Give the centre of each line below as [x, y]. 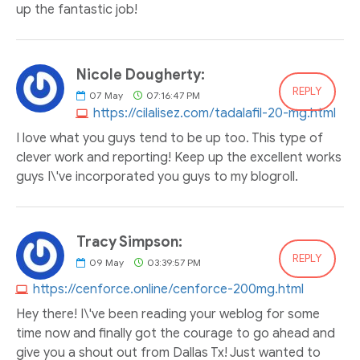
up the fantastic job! [77, 10]
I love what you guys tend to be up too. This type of [170, 138]
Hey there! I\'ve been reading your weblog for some [168, 314]
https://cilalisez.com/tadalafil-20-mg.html [215, 113]
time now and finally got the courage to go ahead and [176, 333]
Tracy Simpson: [129, 242]
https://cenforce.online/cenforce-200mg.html [168, 289]
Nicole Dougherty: [141, 75]
